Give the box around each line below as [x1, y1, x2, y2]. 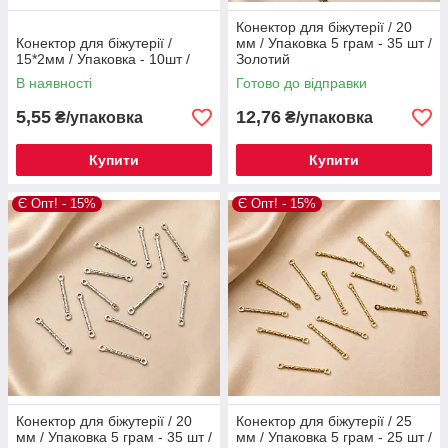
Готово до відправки [236, 75, 367, 91]
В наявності [16, 75, 92, 91]
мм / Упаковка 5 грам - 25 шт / [236, 429, 432, 445]
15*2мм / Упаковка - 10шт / [16, 51, 190, 67]
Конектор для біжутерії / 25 [236, 413, 412, 429]
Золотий [236, 51, 290, 67]
